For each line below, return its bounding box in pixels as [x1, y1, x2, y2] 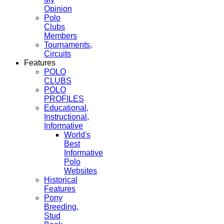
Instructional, [44, 112, 89, 121]
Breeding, [44, 202, 78, 211]
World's [64, 130, 90, 139]
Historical [44, 175, 77, 184]
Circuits [44, 49, 71, 58]
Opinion [44, 4, 72, 13]
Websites [64, 166, 97, 175]
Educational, [44, 103, 88, 112]
